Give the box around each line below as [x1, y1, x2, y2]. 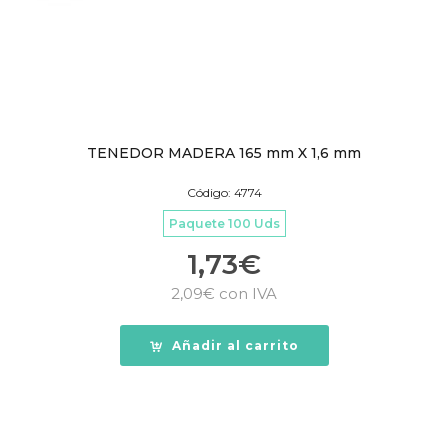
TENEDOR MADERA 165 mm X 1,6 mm [87, 144, 361, 163]
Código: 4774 [186, 185, 262, 201]
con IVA [215, 284, 277, 304]
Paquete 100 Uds [168, 216, 280, 232]
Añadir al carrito [171, 338, 299, 354]
